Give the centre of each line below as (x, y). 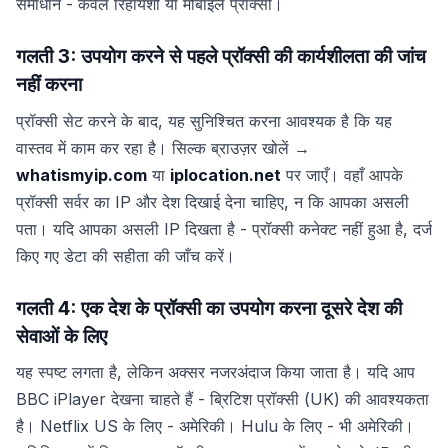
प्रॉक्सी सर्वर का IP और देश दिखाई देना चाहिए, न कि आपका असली (212, 201)
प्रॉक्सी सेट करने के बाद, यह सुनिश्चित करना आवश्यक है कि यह (204, 120)
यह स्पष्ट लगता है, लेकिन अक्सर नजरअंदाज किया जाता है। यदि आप (215, 372)
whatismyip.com (81, 174)
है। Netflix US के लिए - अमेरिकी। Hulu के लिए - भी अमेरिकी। (215, 426)
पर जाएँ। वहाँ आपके (342, 174)
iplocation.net (225, 174)
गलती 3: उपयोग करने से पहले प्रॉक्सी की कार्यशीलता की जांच (221, 55)
